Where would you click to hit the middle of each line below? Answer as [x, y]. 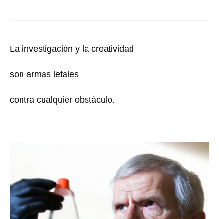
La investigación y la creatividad [72, 49]
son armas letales [44, 74]
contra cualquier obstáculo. [62, 99]
